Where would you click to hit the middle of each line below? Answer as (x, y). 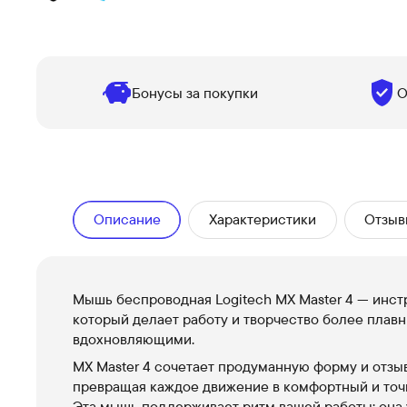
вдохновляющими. (134, 339)
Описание (127, 219)
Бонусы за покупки (194, 93)
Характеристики (262, 219)
